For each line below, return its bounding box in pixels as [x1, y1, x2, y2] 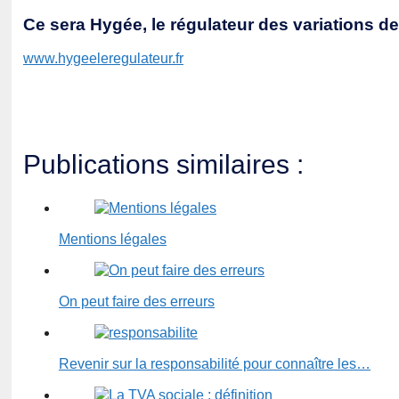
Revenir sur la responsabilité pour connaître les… [59, 356, 370, 372]
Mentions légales [59, 232, 167, 248]
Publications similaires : [23, 149, 304, 179]
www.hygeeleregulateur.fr [23, 50, 183, 66]
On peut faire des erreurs [59, 294, 215, 310]
